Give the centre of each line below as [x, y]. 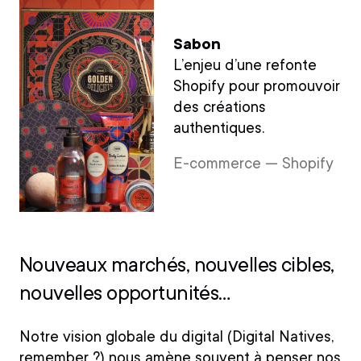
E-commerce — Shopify [253, 163]
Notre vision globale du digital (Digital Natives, [176, 336]
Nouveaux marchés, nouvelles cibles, [176, 264]
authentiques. [218, 128]
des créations [219, 107]
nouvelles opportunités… [124, 293]
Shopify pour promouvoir [256, 86]
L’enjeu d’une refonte [245, 65]
